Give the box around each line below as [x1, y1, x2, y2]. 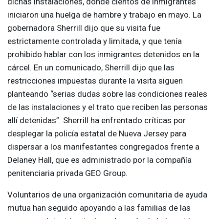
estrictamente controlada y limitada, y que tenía [7, 36, 182, 46]
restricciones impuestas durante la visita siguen [7, 76, 183, 86]
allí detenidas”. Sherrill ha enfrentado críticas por [7, 115, 186, 126]
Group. [101, 168, 128, 178]
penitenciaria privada [7, 168, 85, 178]
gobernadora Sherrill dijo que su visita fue [7, 23, 160, 33]
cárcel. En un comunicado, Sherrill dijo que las [7, 63, 175, 73]
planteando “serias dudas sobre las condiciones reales [7, 89, 207, 99]
